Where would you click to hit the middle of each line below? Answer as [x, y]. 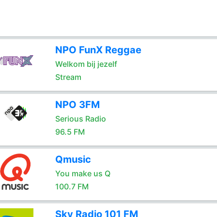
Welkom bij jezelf [86, 64]
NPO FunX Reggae [98, 50]
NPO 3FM [77, 105]
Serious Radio [80, 119]
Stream [68, 77]
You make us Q [83, 173]
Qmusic [73, 159]
